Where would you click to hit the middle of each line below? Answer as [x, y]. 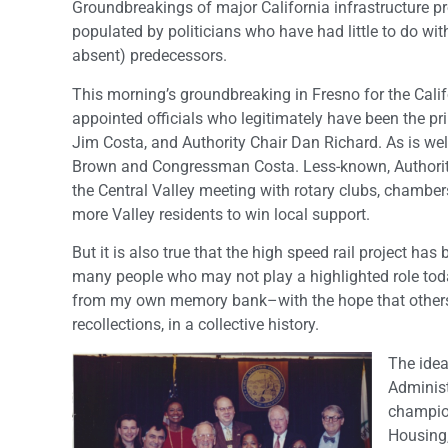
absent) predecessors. [149, 56]
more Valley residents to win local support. [221, 214]
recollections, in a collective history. [195, 325]
